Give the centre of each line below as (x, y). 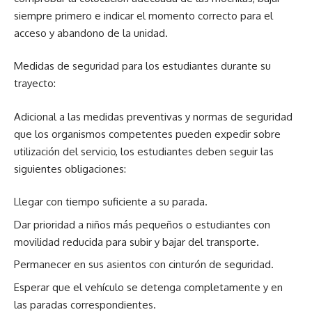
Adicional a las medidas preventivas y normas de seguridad (153, 116)
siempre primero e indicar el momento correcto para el (143, 15)
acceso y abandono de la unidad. (92, 33)
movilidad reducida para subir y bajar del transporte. (136, 242)
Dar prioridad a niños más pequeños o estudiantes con (142, 224)
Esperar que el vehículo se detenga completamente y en (148, 287)
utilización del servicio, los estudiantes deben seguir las (144, 151)
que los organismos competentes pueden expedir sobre (147, 134)
